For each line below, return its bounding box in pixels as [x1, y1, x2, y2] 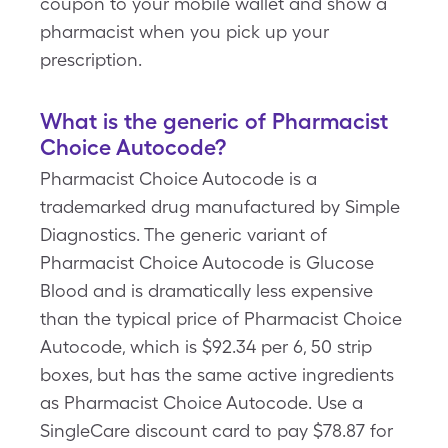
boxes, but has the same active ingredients [40, 364, 394, 385]
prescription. [40, 49, 147, 70]
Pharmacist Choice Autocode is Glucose [40, 252, 374, 273]
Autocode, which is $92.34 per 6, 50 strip [40, 336, 372, 357]
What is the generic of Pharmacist [40, 108, 388, 134]
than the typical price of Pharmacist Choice [40, 308, 402, 329]
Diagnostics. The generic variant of [40, 224, 327, 245]
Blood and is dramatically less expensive [40, 280, 373, 301]
